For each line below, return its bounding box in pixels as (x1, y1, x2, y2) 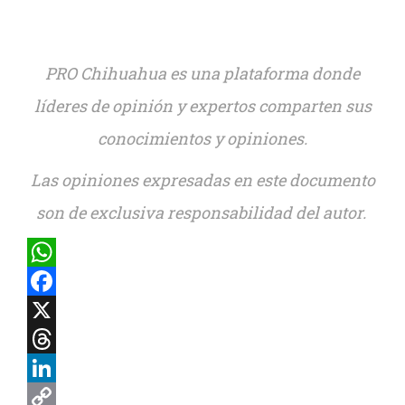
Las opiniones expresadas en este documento (30, 169, 375, 191)
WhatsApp (27, 270, 112, 292)
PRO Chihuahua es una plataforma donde (45, 62, 360, 84)
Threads (27, 357, 93, 379)
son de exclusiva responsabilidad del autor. (35, 202, 370, 223)
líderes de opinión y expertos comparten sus (33, 95, 372, 117)
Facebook (27, 299, 102, 321)
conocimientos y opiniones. (98, 127, 307, 149)
